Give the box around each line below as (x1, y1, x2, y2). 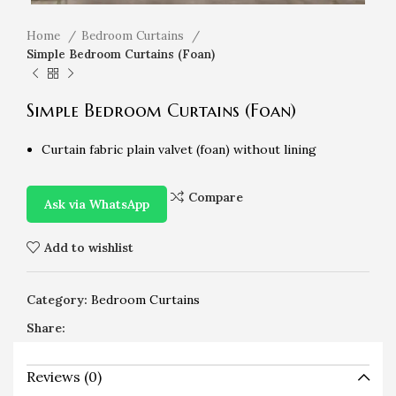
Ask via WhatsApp (44, 196, 149, 212)
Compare (187, 188, 243, 205)
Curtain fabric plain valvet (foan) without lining (42, 141, 316, 157)
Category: (27, 292, 88, 308)
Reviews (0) (27, 368, 102, 385)
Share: (27, 320, 65, 336)
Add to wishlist (43, 239, 133, 255)
